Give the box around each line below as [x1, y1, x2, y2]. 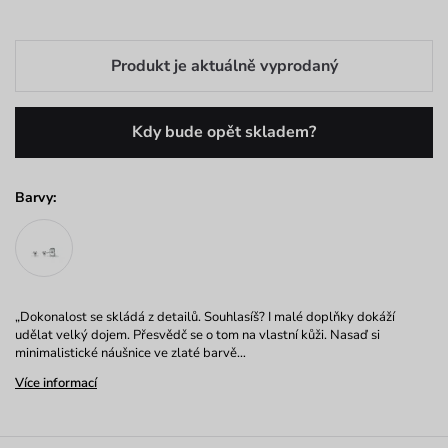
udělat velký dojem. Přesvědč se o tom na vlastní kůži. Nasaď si [15, 326, 380, 345]
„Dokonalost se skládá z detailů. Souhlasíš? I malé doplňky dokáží [15, 308, 395, 327]
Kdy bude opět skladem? [132, 121, 316, 144]
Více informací [15, 374, 97, 393]
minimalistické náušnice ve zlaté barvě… [15, 344, 246, 363]
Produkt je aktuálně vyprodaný [110, 55, 338, 78]
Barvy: [15, 188, 56, 208]
